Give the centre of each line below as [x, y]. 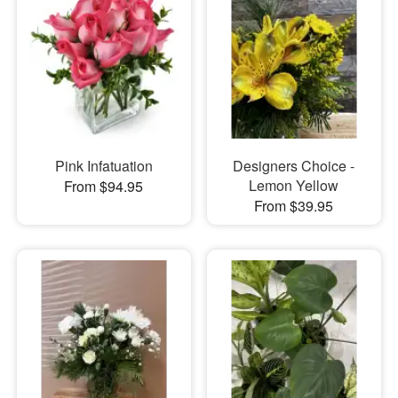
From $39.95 [294, 205]
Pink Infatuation [103, 165]
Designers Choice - [294, 165]
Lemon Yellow [294, 185]
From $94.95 [104, 186]
